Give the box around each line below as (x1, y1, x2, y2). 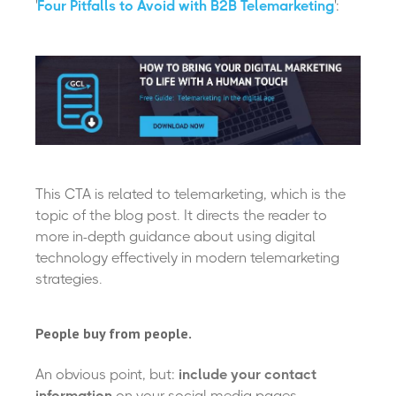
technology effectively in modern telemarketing (35, 249, 339, 267)
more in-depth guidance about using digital (35, 228, 316, 246)
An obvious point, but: (35, 366, 179, 384)
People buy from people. (35, 324, 192, 343)
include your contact (179, 366, 316, 384)
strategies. (35, 270, 103, 288)
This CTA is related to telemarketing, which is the (35, 186, 346, 203)
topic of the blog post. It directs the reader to (35, 207, 327, 225)
